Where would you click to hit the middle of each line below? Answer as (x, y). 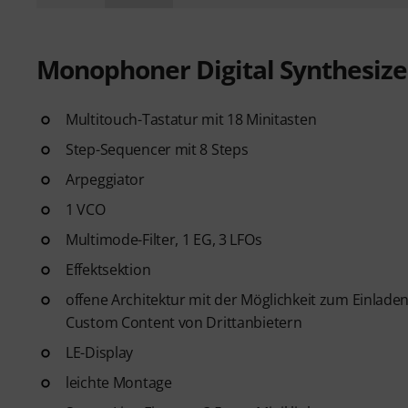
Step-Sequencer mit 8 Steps (157, 149)
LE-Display (100, 352)
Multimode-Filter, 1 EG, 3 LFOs (164, 240)
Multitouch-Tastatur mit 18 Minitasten (191, 119)
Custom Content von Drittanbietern (184, 322)
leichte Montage (119, 382)
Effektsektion (108, 270)
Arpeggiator (105, 179)
